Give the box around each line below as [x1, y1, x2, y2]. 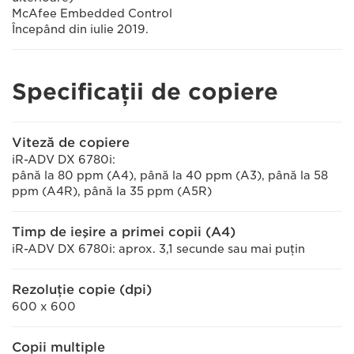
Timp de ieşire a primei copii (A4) [12, 224, 235, 239]
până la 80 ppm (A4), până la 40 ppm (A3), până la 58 [12, 169, 328, 182]
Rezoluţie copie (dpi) [12, 282, 152, 297]
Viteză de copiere [12, 135, 130, 150]
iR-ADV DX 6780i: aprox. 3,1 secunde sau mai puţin [12, 243, 305, 255]
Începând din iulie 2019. [12, 23, 149, 36]
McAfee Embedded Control [12, 7, 172, 20]
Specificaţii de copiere [12, 78, 278, 105]
